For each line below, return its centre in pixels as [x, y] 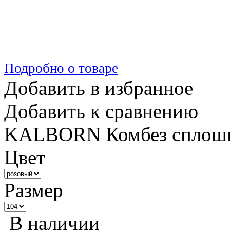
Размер [34, 190]
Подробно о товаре [61, 68]
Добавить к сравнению [101, 111]
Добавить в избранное [99, 88]
